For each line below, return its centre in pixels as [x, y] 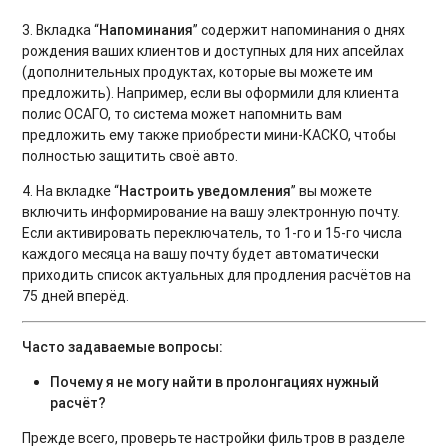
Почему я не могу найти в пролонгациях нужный [215, 382]
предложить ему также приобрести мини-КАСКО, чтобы [209, 135]
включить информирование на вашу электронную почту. [211, 212]
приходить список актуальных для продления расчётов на [217, 275]
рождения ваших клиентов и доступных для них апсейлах [213, 51]
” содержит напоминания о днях [299, 30]
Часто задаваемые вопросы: [123, 347]
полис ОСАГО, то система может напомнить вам [182, 114]
